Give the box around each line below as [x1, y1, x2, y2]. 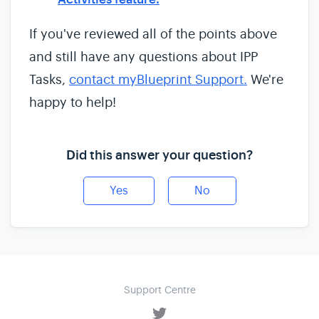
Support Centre [123, 283, 196, 297]
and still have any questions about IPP [29, 49, 258, 66]
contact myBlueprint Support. [69, 72, 247, 88]
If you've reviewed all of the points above [29, 26, 277, 43]
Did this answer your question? [66, 147, 253, 164]
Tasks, [29, 72, 69, 88]
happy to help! [29, 95, 116, 111]
